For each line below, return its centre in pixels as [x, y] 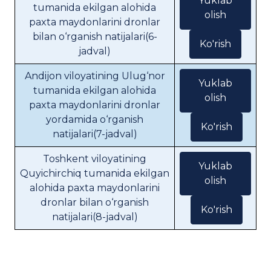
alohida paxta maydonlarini [95, 188]
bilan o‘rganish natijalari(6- [95, 37]
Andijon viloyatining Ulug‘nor [95, 76]
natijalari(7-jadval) [95, 134]
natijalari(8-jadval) [95, 217]
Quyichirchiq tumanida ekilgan [95, 173]
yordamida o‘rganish [95, 119]
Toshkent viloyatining [95, 159]
